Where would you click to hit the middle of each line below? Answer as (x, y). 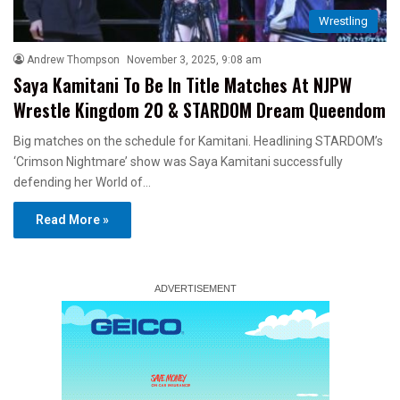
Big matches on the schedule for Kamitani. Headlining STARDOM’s (198, 141)
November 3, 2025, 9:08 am (194, 59)
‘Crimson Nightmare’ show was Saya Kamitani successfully (178, 161)
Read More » (72, 219)
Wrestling (343, 21)
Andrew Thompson (73, 59)
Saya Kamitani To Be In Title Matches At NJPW (183, 84)
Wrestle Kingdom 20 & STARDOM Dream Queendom (200, 109)
